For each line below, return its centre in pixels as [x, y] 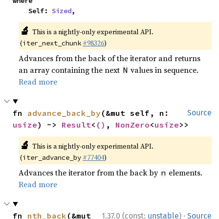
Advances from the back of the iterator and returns [110, 58]
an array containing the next [70, 70]
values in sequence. [164, 70]
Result [77, 125]
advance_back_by [64, 113]
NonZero [133, 125]
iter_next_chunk [52, 43]
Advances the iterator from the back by [89, 173]
